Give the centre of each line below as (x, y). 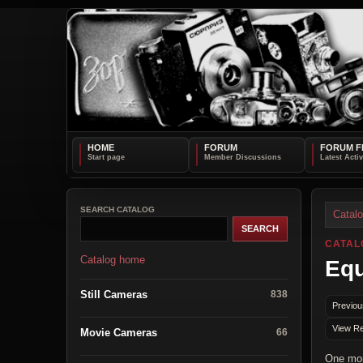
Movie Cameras (119, 332)
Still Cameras (114, 294)
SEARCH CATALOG (117, 209)
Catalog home (113, 259)
